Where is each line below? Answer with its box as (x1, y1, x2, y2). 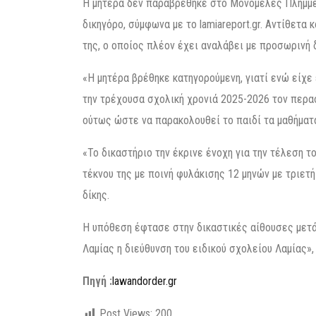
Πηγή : (83, 274, 112, 288)
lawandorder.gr (112, 274, 177, 288)
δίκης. (83, 188, 109, 202)
